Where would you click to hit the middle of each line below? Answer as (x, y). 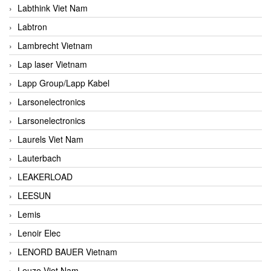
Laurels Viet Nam (51, 139)
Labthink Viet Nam (53, 8)
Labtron (32, 26)
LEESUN (34, 195)
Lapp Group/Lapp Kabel (64, 83)
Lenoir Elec (39, 233)
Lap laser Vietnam (52, 64)
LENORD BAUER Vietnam (67, 251)
